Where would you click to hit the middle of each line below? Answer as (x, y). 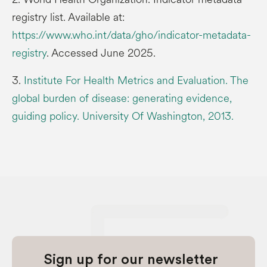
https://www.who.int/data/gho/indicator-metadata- (131, 35)
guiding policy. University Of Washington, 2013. (123, 116)
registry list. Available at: (68, 17)
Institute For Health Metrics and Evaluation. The (136, 80)
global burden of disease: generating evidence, (122, 98)
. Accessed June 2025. (101, 53)
